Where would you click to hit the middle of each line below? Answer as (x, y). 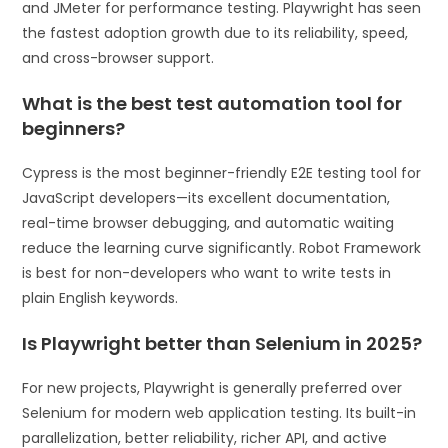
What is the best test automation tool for (212, 104)
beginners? (74, 129)
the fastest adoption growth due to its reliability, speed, (215, 33)
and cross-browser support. (118, 58)
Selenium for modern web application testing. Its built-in (219, 413)
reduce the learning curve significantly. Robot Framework (222, 248)
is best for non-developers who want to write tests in (207, 273)
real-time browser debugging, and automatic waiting (208, 223)
